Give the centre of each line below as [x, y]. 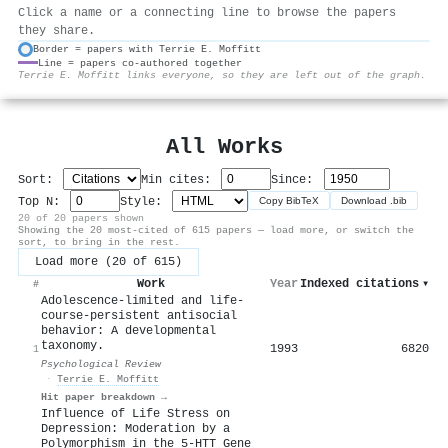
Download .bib [374, 201]
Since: [296, 179]
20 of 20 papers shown [81, 217]
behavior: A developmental [128, 330]
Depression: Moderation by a [135, 428]
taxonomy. [72, 345]
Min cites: [180, 179]
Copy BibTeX [289, 201]
